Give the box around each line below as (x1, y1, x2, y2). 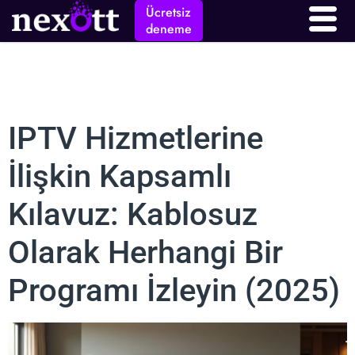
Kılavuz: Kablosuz (8, 195, 258, 233)
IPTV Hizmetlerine (8, 119, 263, 157)
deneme (145, 20, 192, 39)
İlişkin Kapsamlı (8, 157, 231, 195)
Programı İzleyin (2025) (8, 271, 340, 309)
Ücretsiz (146, 3, 192, 22)
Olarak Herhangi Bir (8, 233, 283, 271)
